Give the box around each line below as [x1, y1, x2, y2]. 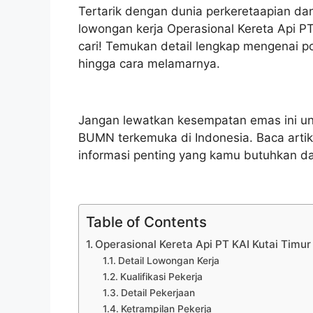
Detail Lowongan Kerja [117, 254, 219, 266]
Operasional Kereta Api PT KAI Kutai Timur [95, 237, 312, 251]
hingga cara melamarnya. [78, 56, 220, 71]
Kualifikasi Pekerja [119, 270, 203, 282]
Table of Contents [86, 212, 207, 231]
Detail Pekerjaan [120, 286, 195, 298]
